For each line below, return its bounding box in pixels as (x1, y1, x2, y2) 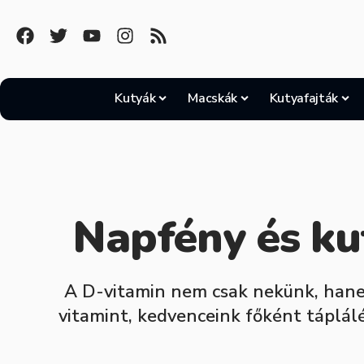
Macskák (188, 89, 237, 107)
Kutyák (115, 89, 156, 107)
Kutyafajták (269, 89, 339, 107)
